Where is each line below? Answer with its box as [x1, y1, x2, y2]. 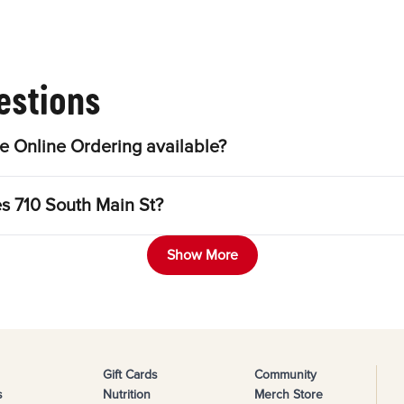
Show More [166, 246, 238, 265]
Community [253, 367, 317, 383]
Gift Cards [102, 367, 158, 383]
